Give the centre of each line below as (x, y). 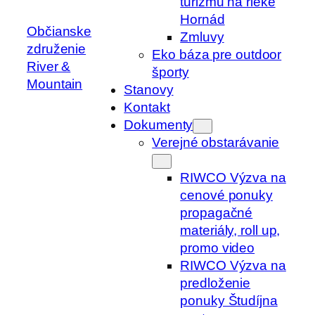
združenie (57, 49)
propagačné (217, 212)
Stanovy (149, 89)
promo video (218, 247)
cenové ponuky (226, 195)
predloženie (216, 283)
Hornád (202, 19)
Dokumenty (159, 124)
